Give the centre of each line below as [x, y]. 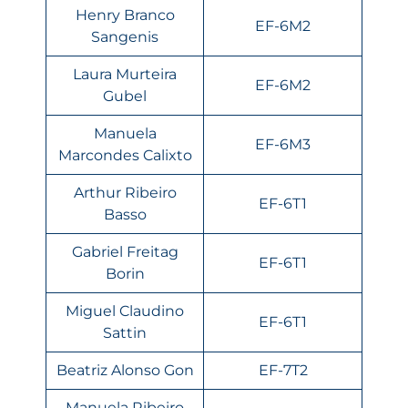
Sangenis [125, 36]
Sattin [125, 332]
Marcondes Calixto [125, 155]
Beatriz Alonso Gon [125, 370]
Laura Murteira [125, 74]
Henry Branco [125, 15]
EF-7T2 [283, 370]
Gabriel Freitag [125, 251]
